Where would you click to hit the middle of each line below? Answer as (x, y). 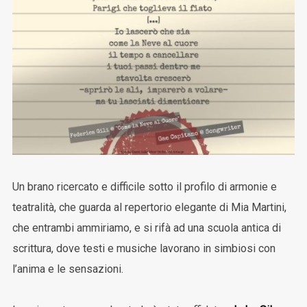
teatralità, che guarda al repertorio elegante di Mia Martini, (149, 207)
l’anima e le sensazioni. (67, 269)
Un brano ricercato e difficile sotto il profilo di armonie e (144, 186)
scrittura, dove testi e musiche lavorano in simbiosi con (144, 248)
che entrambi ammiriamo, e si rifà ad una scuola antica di (146, 228)
